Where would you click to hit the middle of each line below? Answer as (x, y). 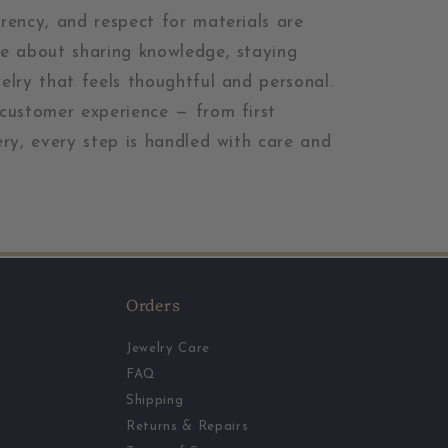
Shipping (155, 400)
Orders (153, 303)
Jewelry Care (168, 348)
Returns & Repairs (187, 426)
